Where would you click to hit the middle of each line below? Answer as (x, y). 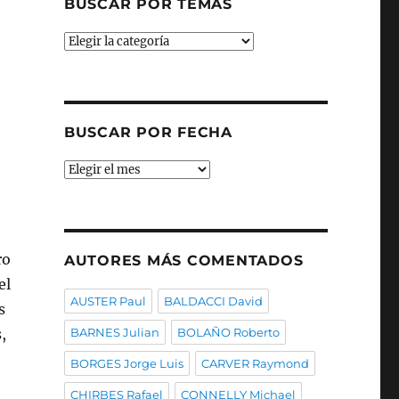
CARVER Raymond (255, 363)
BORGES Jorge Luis (126, 363)
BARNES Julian (114, 332)
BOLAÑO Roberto (228, 332)
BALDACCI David (213, 301)
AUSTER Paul (108, 301)
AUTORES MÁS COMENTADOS (183, 261)
